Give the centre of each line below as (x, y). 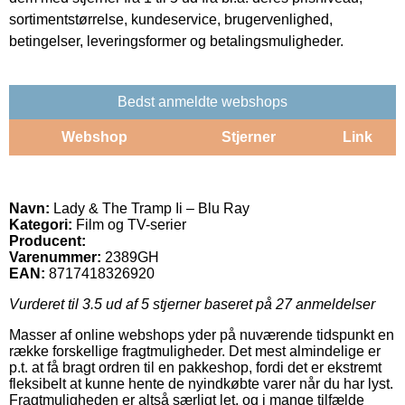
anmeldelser (334, 304)
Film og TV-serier (129, 224)
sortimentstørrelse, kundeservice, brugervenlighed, (171, 19)
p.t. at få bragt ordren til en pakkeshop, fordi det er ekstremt (195, 367)
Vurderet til (46, 304)
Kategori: (41, 224)
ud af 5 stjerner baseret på (189, 304)
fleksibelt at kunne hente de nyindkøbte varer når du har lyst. (201, 383)
